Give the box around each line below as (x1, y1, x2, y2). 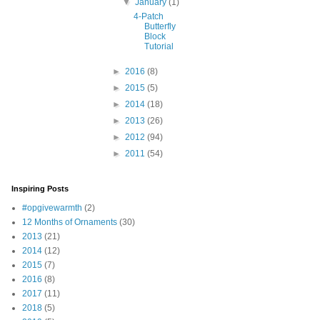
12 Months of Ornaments (22, 217, 117, 228)
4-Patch (133, 11, 164, 22)
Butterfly (144, 21, 176, 32)
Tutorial (144, 41, 174, 52)
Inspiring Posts (11, 184, 69, 194)
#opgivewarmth (22, 203, 82, 214)
